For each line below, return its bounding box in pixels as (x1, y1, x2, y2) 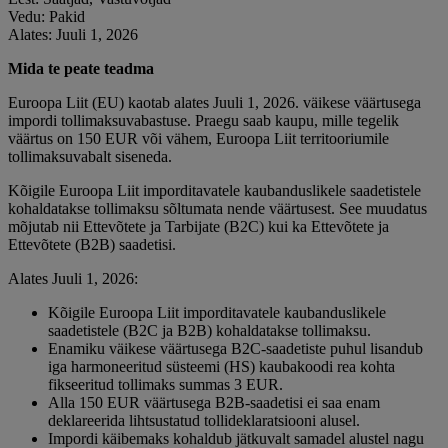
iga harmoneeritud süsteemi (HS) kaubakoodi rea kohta (48, 357, 395, 375)
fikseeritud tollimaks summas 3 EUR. (48, 375, 283, 393)
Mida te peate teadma (8, 59, 154, 77)
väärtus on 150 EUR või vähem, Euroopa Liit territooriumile (8, 129, 389, 147)
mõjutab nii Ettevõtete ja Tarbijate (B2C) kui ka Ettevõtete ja (8, 217, 389, 235)
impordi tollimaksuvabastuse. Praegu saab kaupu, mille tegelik (8, 111, 399, 129)
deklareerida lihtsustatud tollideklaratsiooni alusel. (48, 411, 360, 429)
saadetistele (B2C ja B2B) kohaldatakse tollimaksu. (48, 321, 371, 339)
